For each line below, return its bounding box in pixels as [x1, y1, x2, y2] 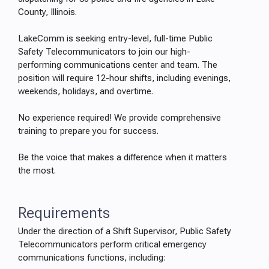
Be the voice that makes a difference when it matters [18, 152, 227, 163]
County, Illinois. [18, 7, 77, 17]
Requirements [18, 204, 110, 222]
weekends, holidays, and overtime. [18, 86, 153, 97]
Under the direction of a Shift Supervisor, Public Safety [18, 226, 231, 237]
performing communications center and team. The [18, 59, 217, 70]
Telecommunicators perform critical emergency [18, 239, 207, 250]
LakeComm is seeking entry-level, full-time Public [18, 33, 213, 44]
